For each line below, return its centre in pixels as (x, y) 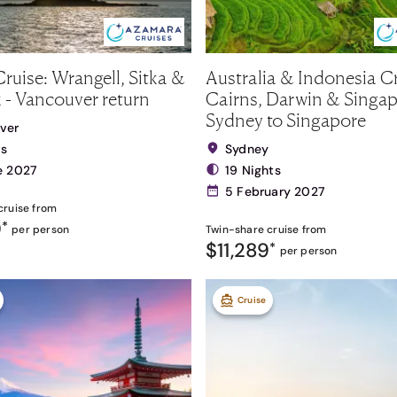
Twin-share (235, 230)
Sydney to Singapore (286, 120)
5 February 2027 (275, 191)
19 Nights (253, 170)
